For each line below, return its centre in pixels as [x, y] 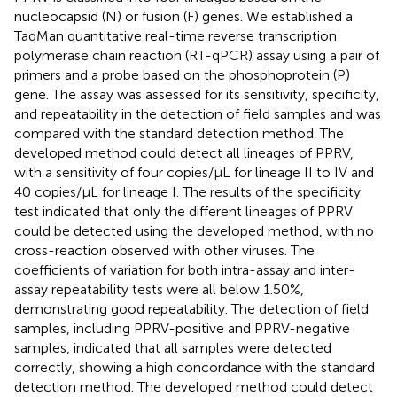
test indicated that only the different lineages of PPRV [183, 211]
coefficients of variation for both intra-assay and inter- [185, 269]
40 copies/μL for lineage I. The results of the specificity [187, 191]
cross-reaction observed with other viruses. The [164, 250]
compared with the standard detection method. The [179, 133]
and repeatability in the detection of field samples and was [198, 113]
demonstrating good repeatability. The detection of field [191, 308]
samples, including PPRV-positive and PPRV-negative [182, 328]
